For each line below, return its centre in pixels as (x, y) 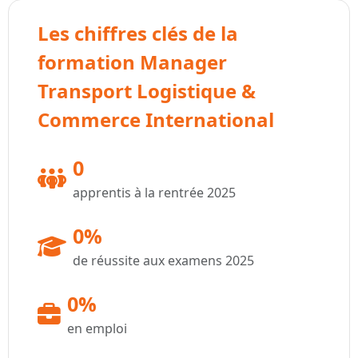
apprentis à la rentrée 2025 (154, 193)
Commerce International (156, 120)
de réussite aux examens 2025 (163, 261)
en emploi (97, 329)
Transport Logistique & (147, 91)
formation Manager (132, 62)
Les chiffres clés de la (138, 34)
